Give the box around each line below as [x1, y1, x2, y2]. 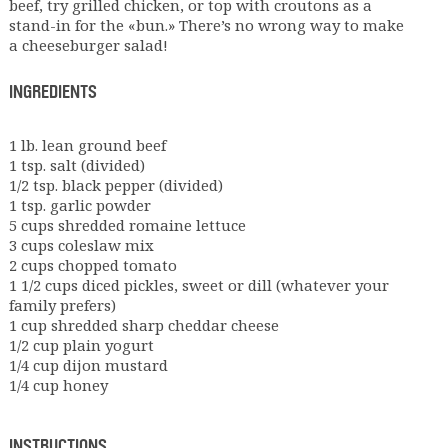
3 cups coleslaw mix [8, 234, 154, 255]
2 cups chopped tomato [8, 254, 177, 275]
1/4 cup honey [8, 374, 108, 395]
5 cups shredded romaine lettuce [8, 214, 246, 235]
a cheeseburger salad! [8, 34, 168, 55]
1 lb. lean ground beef [8, 134, 166, 155]
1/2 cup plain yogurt [8, 334, 154, 355]
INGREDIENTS [8, 80, 97, 103]
